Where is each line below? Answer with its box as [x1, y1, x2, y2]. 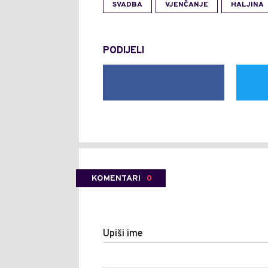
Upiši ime [103, 227, 143, 240]
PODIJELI [103, 44, 144, 57]
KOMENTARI [92, 173, 141, 184]
